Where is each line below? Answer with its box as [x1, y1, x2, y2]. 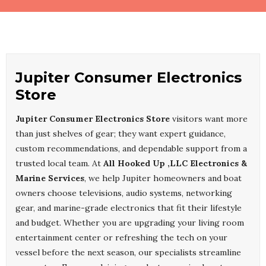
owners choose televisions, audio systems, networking [15, 188, 232, 199]
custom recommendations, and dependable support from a [15, 143, 247, 154]
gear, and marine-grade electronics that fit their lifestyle [15, 202, 242, 214]
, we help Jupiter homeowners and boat [84, 173, 242, 184]
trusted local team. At [15, 158, 103, 169]
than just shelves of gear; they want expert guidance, [15, 128, 226, 140]
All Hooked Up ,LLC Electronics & [103, 158, 247, 169]
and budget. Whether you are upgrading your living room [15, 217, 244, 229]
